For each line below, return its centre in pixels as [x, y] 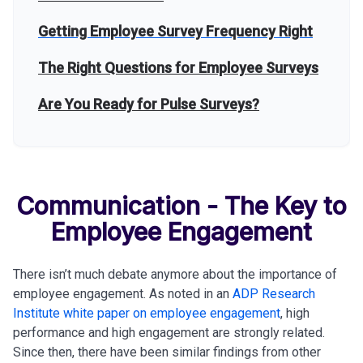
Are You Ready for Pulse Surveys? [149, 104]
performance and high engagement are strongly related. [169, 333]
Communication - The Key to [181, 206]
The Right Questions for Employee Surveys [178, 68]
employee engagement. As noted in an [121, 294]
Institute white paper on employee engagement [147, 313]
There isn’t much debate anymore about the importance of [175, 274]
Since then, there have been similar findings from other [167, 352]
